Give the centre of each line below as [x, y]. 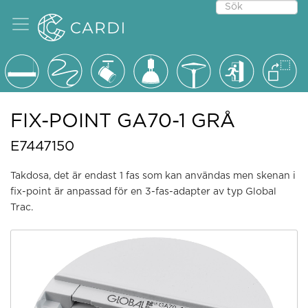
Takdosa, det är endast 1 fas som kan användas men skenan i [153, 176]
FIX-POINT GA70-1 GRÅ [123, 122]
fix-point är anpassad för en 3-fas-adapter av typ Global [143, 192]
